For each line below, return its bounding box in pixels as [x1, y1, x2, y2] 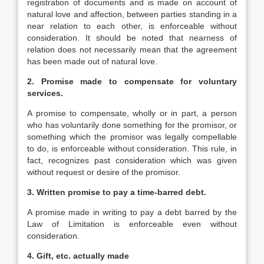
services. [27, 88, 63, 98]
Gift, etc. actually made [37, 251, 129, 260]
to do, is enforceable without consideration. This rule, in [27, 144, 237, 153]
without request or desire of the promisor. [27, 167, 180, 177]
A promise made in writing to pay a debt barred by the [27, 207, 237, 217]
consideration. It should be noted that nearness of [27, 33, 237, 42]
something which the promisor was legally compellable [27, 132, 237, 141]
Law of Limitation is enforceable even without [27, 219, 237, 229]
